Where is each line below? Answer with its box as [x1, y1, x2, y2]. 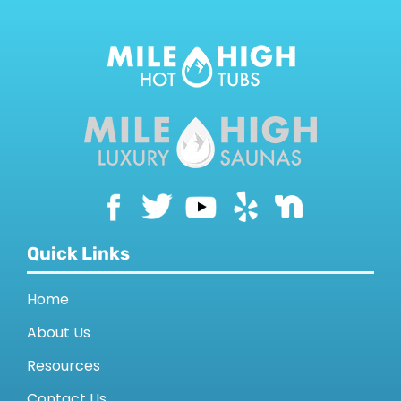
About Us [26, 321, 90, 343]
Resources [26, 354, 100, 376]
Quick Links [26, 242, 130, 264]
